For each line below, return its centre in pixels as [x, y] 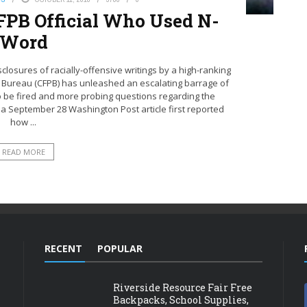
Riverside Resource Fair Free [183, 288]
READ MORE [23, 152]
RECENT [63, 249]
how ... [23, 122]
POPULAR [120, 249]
